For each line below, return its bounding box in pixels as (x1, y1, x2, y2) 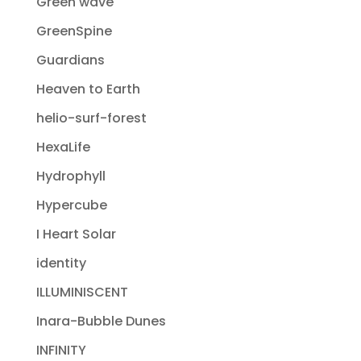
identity (35, 253, 86, 272)
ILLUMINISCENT (35, 282, 128, 301)
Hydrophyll (35, 166, 106, 185)
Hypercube (35, 195, 107, 214)
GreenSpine (35, 21, 112, 40)
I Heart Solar (35, 224, 116, 243)
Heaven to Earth (35, 79, 140, 98)
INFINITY (35, 340, 86, 359)
